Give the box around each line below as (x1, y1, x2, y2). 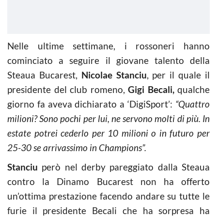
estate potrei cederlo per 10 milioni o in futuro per (7, 127, 210, 139)
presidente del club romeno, (7, 84, 128, 95)
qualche (174, 84, 210, 95)
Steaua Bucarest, (7, 69, 81, 80)
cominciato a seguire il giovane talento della (7, 55, 210, 66)
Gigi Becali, (128, 84, 174, 95)
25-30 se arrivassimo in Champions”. (7, 142, 146, 153)
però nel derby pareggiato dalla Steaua (38, 161, 210, 172)
